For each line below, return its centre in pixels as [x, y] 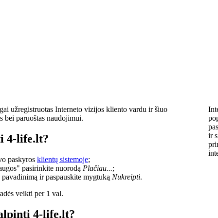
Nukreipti [126, 177]
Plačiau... [98, 168]
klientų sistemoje [63, 159]
